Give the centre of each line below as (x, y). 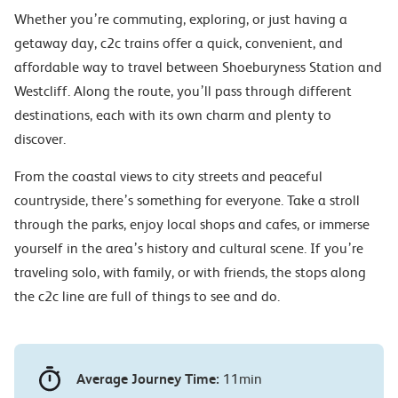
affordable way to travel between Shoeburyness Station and (198, 67)
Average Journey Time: (148, 379)
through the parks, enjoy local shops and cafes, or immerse (192, 224)
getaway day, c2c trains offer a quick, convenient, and (179, 43)
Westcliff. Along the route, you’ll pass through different (183, 91)
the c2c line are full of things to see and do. (147, 296)
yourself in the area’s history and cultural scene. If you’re (189, 248)
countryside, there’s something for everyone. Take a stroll (187, 200)
